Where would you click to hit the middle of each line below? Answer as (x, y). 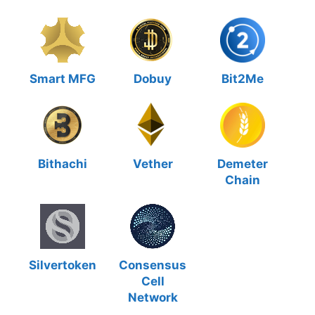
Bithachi (63, 164)
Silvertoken (63, 265)
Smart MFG (63, 79)
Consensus (153, 265)
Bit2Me (243, 79)
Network (153, 297)
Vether (153, 164)
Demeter (243, 164)
